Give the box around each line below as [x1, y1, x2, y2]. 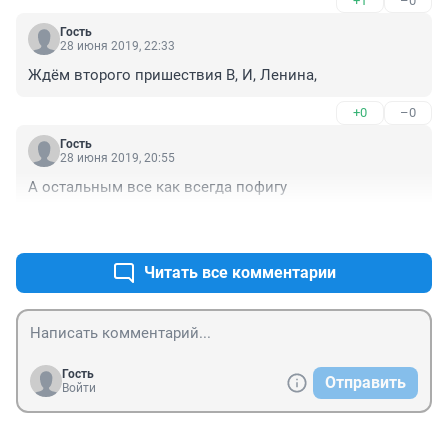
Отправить [325, 373, 406, 393]
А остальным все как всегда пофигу [28, 178, 287, 197]
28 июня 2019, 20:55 [60, 151, 175, 166]
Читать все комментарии [144, 263, 336, 283]
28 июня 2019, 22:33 [60, 39, 175, 54]
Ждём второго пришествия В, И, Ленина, [28, 66, 317, 85]
